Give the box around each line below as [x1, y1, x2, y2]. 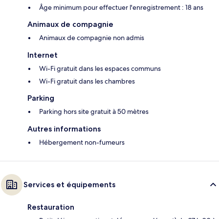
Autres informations [27, 124, 101, 134]
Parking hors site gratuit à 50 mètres [39, 107, 149, 116]
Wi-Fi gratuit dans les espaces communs [39, 64, 161, 73]
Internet [27, 50, 58, 60]
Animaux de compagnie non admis [39, 33, 144, 43]
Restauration [27, 202, 74, 212]
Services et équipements [23, 180, 115, 190]
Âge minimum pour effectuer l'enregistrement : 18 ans [39, 3, 203, 12]
